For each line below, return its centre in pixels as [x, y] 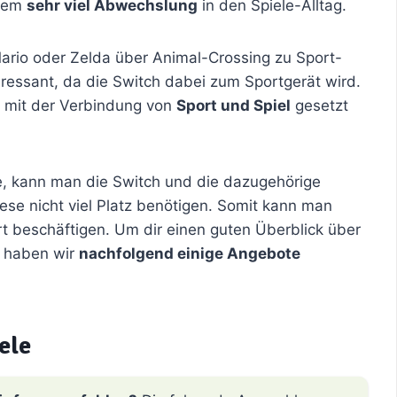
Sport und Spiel [234, 105]
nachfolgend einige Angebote [190, 253]
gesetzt [319, 105]
